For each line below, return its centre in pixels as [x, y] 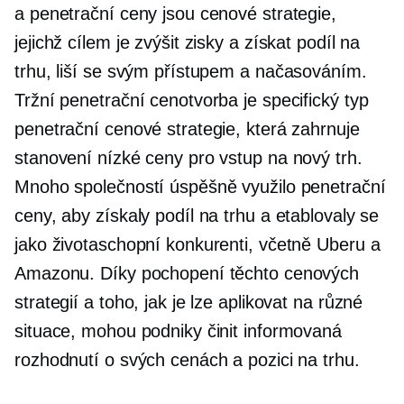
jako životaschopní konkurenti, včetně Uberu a [197, 244]
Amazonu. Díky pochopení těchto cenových [187, 273]
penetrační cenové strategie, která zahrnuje [187, 129]
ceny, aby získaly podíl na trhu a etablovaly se [197, 216]
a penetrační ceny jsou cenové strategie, [175, 14]
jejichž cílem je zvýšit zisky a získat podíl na [188, 42]
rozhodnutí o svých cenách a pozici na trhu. [187, 360]
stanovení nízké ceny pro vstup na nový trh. [188, 158]
